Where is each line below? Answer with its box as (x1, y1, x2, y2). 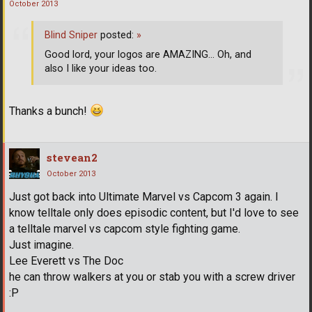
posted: (97, 29, 136, 42)
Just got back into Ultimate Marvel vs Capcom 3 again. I (9, 189, 279, 203)
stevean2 (47, 150, 97, 164)
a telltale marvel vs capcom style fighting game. (9, 221, 240, 235)
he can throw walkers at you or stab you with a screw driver (9, 270, 295, 283)
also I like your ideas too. (45, 63, 157, 75)
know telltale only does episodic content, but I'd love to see (9, 205, 299, 219)
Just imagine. (9, 237, 74, 251)
